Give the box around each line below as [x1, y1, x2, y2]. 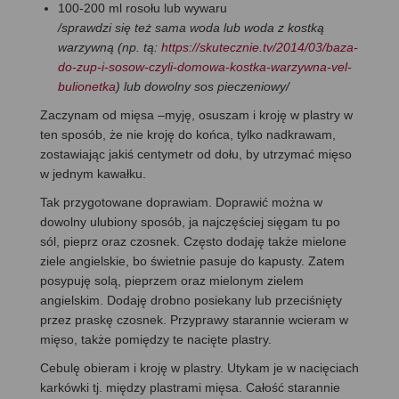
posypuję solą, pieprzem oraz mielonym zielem [40, 273, 304, 288]
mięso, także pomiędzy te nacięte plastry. [40, 331, 272, 346]
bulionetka [58, 78, 116, 94]
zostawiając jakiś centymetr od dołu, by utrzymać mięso [40, 146, 352, 161]
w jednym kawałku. [40, 166, 146, 181]
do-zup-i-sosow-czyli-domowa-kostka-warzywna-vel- [58, 59, 352, 74]
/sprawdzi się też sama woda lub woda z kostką [58, 20, 324, 35]
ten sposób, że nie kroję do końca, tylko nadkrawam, [40, 126, 336, 142]
